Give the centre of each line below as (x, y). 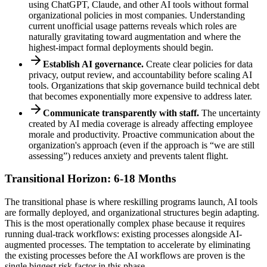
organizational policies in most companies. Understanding (137, 15)
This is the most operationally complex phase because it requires (125, 223)
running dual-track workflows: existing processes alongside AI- (123, 234)
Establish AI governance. (93, 64)
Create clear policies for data (198, 64)
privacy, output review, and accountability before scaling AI (140, 74)
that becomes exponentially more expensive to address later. (140, 96)
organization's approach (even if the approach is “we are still (142, 145)
